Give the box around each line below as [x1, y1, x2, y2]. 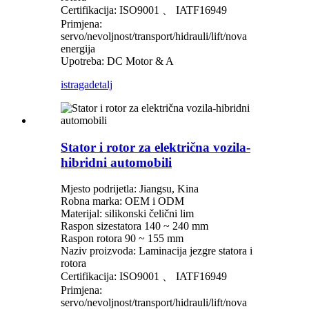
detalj [89, 79, 112, 91]
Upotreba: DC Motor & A [61, 55, 174, 68]
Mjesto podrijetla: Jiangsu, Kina [61, 183, 199, 195]
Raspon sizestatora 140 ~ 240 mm [61, 220, 208, 232]
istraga [61, 79, 89, 91]
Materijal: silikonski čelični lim [61, 208, 194, 220]
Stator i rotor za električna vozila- [61, 139, 250, 154]
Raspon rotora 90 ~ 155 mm [61, 232, 183, 245]
